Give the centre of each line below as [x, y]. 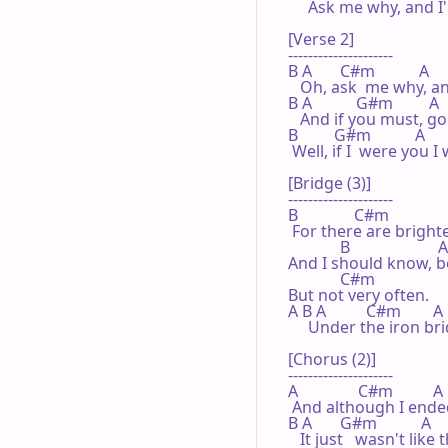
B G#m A [356, 134]
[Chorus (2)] [332, 358]
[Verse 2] [321, 38]
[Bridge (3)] [329, 182]
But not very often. [358, 294]
